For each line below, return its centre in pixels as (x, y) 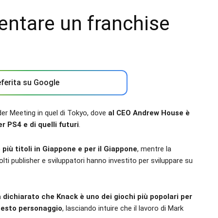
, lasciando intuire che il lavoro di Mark (123, 208)
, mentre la (154, 149)
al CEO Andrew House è (149, 113)
